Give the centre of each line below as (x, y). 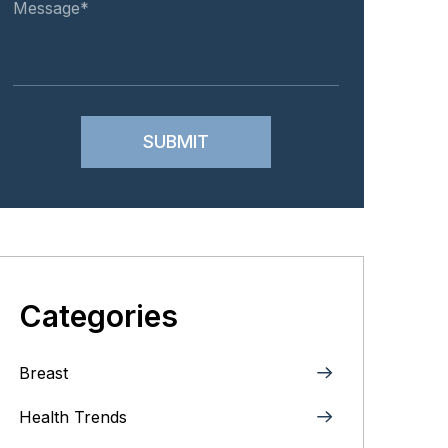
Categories (98, 316)
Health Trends (73, 417)
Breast (43, 373)
